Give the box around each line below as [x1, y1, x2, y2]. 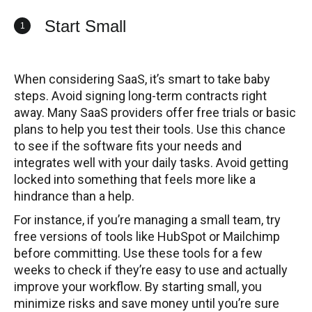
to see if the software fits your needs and [14, 139, 242, 154]
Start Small [45, 17, 126, 36]
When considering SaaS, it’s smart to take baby [14, 72, 270, 87]
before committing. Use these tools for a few [14, 246, 263, 261]
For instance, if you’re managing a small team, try [14, 212, 281, 228]
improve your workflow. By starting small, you [14, 279, 262, 295]
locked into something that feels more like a [14, 172, 256, 187]
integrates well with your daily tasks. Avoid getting [14, 155, 288, 171]
